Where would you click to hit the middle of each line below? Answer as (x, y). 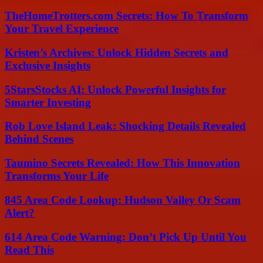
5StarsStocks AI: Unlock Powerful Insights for (115, 89)
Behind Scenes (39, 139)
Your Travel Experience (62, 29)
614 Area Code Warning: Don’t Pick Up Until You (126, 237)
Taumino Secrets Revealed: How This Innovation (122, 163)
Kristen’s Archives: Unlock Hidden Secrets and (117, 52)
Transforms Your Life (57, 176)
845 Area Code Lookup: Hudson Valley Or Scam (123, 200)
